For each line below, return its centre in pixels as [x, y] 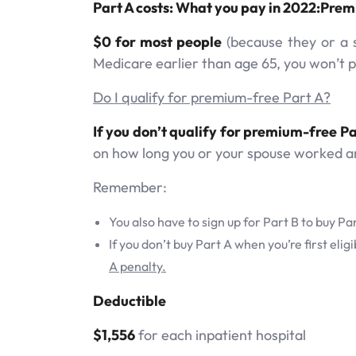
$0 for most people [157, 41]
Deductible [130, 300]
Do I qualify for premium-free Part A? [212, 97]
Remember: [130, 187]
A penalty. [137, 266]
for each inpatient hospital [221, 335]
